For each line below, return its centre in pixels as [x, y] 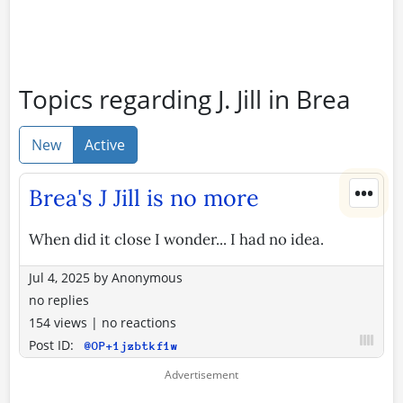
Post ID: [53, 345]
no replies [59, 300]
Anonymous [147, 277]
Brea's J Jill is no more [144, 197]
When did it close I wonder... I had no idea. [176, 239]
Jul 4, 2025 [59, 277]
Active [105, 144]
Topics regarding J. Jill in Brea [185, 99]
